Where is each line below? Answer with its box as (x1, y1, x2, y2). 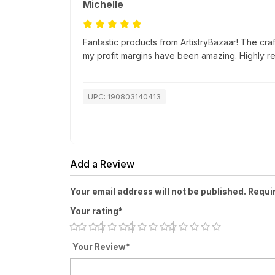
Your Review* (72, 242, 130, 252)
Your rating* (70, 206, 123, 217)
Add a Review (70, 158, 134, 171)
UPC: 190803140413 (88, 92, 161, 102)
